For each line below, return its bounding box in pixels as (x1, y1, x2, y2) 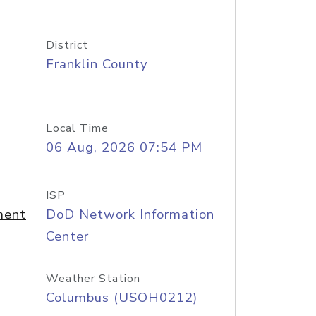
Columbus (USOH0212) (45, 288, 197, 307)
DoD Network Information (45, 205, 214, 224)
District (45, 37, 88, 53)
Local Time (45, 121, 109, 136)
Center (45, 227, 89, 245)
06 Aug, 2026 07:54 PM (45, 138, 202, 157)
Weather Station (45, 271, 140, 286)
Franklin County (45, 55, 148, 73)
